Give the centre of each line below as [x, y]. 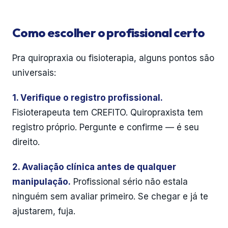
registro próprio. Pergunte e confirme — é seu [106, 127]
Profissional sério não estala [129, 182]
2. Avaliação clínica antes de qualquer [94, 167]
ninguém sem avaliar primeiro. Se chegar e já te [110, 196]
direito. [26, 142]
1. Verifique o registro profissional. [88, 98]
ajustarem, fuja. [44, 211]
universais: [34, 73]
